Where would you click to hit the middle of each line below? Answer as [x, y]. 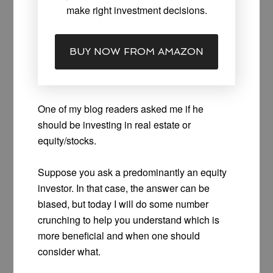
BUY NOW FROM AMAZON [136, 52]
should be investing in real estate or [115, 125]
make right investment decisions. [136, 10]
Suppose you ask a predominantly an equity [133, 172]
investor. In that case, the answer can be [124, 188]
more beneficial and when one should [119, 236]
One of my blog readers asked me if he [121, 109]
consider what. [69, 252]
